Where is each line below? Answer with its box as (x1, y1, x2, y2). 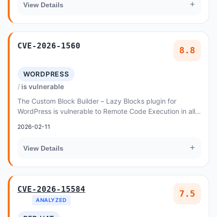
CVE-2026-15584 (17, 185, 85, 194)
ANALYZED (36, 197, 67, 203)
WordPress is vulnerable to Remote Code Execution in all (17, 107, 195, 115)
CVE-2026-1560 (17, 41, 80, 50)
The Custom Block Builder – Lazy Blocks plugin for (17, 97, 176, 105)
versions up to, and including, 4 (17, 117, 117, 125)
